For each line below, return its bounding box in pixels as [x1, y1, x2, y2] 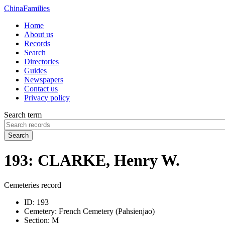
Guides [24, 66, 47, 75]
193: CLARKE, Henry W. [4, 151, 180, 170]
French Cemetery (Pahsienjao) [57, 206, 155, 215]
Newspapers [24, 75, 63, 84]
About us [24, 30, 53, 39]
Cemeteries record [4, 180, 61, 189]
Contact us [24, 84, 58, 93]
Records [24, 39, 50, 48]
